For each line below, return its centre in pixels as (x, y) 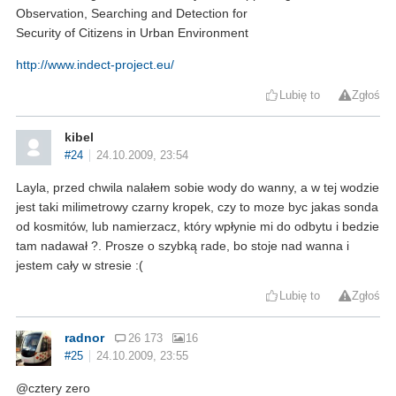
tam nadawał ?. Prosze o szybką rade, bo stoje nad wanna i (183, 246)
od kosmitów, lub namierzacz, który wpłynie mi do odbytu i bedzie (198, 227)
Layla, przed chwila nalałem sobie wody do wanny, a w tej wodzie (198, 188)
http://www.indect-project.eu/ (95, 65)
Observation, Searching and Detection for (132, 14)
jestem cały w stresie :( (80, 266)
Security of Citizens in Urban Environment (132, 33)
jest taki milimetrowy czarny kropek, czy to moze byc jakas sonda (197, 207)
